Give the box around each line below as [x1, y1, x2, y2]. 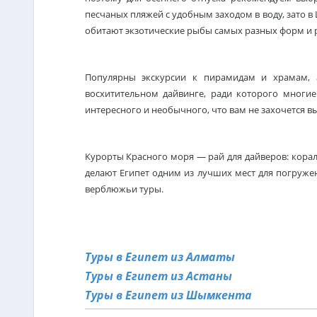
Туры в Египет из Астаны [84, 268, 232, 284]
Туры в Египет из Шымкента [84, 287, 252, 303]
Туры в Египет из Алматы [84, 249, 235, 265]
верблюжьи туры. [84, 183, 163, 195]
